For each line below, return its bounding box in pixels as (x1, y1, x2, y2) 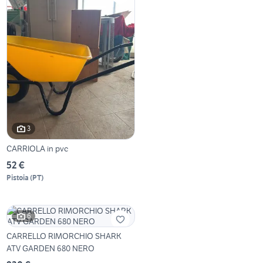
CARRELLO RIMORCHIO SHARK (6, 230, 122, 241)
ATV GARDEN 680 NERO (6, 242, 95, 254)
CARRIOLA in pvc (6, 143, 69, 154)
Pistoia (6, 173, 29, 182)
